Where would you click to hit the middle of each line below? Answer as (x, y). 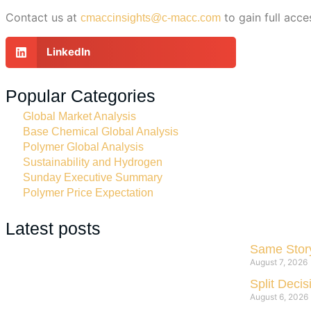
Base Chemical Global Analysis (101, 131)
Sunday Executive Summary (93, 177)
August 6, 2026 (279, 296)
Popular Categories (81, 95)
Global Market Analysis (79, 116)
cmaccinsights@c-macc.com (151, 17)
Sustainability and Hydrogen (93, 162)
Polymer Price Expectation (88, 192)
